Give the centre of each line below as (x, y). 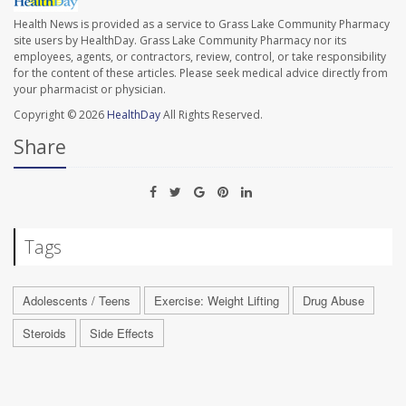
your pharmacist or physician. (90, 90)
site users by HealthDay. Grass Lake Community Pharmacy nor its (180, 41)
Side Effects (122, 333)
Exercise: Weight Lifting (217, 301)
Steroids (44, 333)
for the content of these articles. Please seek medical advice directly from (201, 73)
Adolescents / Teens (77, 301)
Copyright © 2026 (60, 115)
